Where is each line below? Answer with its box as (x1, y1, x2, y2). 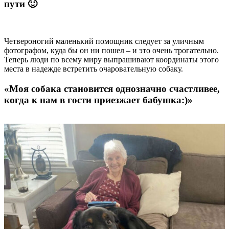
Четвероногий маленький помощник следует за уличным (4, 37, 204, 46)
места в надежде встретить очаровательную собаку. (4, 64, 183, 74)
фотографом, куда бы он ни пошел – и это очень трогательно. (4, 46, 219, 55)
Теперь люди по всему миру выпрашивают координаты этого (4, 55, 219, 64)
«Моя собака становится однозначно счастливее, (4, 83, 220, 94)
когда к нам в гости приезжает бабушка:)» (4, 94, 193, 105)
